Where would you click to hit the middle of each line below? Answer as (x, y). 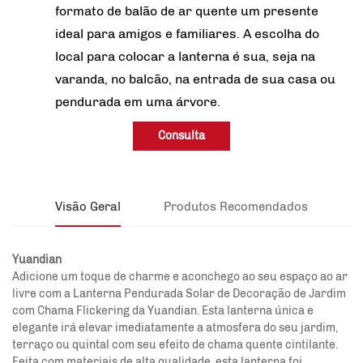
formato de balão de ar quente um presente (187, 11)
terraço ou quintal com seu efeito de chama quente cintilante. (175, 344)
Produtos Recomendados (236, 206)
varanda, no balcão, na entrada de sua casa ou (195, 79)
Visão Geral (88, 206)
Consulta (181, 135)
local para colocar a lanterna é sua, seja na (185, 56)
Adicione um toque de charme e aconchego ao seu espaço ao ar (180, 276)
